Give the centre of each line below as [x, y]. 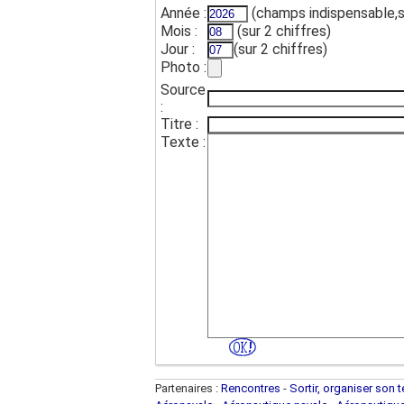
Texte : [183, 142]
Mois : [179, 31]
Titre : [179, 124]
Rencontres [251, 388]
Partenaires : [188, 388]
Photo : [184, 67]
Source [183, 90]
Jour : [178, 49]
